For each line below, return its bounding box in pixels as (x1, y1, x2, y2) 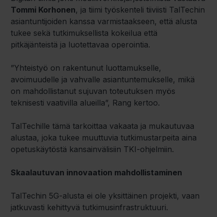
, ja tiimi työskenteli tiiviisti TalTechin (76, 4, 205, 15)
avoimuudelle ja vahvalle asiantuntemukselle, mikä (11, 74, 195, 84)
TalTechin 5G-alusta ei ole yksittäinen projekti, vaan (11, 190, 200, 201)
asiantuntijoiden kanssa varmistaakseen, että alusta (11, 16, 198, 26)
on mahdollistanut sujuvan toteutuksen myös (11, 86, 176, 96)
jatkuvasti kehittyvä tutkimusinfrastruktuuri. (11, 202, 169, 212)
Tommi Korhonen (11, 4, 76, 15)
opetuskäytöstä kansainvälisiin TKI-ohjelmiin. (11, 144, 174, 154)
